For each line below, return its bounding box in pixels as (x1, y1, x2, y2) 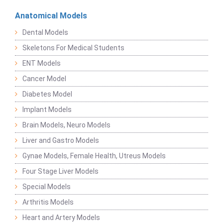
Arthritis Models (22, 198, 74, 207)
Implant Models (22, 106, 72, 114)
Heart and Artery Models (22, 214, 100, 222)
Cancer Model (22, 75, 66, 83)
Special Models (22, 183, 71, 191)
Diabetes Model (22, 90, 72, 99)
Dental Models (22, 28, 68, 37)
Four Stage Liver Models (22, 167, 99, 176)
